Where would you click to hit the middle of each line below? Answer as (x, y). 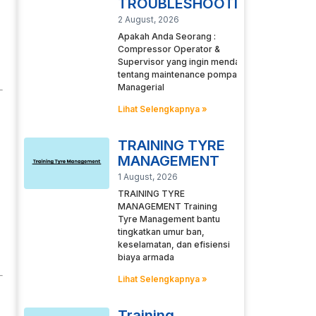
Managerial (141, 87)
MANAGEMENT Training (167, 207)
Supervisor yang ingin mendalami (187, 62)
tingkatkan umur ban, (161, 232)
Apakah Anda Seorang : (166, 37)
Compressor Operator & (169, 49)
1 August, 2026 (147, 177)
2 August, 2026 (148, 20)
